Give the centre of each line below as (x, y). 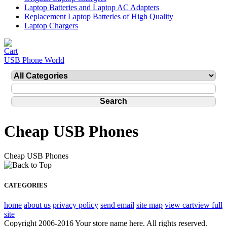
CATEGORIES (26, 185)
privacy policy (75, 205)
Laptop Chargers (51, 26)
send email (117, 205)
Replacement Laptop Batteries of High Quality (99, 16)
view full (208, 205)
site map (149, 205)
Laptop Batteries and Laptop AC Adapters (92, 7)
